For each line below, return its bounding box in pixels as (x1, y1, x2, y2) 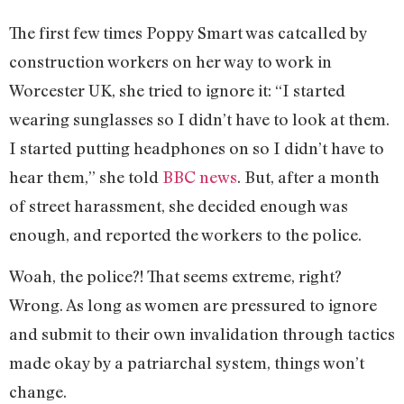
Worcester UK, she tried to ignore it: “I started (9, 79, 345, 100)
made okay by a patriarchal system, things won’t (9, 353, 364, 373)
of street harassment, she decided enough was (9, 195, 348, 216)
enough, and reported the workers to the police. (9, 224, 369, 244)
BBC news (162, 166, 237, 187)
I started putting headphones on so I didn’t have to (9, 137, 384, 158)
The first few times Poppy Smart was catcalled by (9, 22, 367, 42)
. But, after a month (237, 166, 380, 187)
